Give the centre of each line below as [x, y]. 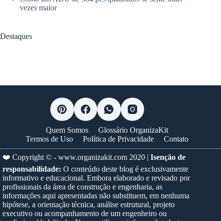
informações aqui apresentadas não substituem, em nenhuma [96, 196]
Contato [176, 139]
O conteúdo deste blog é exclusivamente [125, 169]
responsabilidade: [32, 169]
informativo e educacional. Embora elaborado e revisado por [96, 178]
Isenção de [168, 157]
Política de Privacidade [119, 139]
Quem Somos [67, 130]
